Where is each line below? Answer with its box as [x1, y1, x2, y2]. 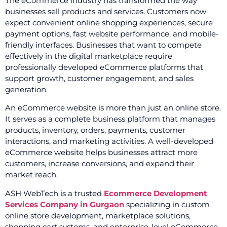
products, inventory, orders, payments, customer [5, 125, 185, 135]
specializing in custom [124, 199, 210, 209]
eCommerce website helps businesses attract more [5, 147, 198, 158]
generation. [5, 85, 48, 94]
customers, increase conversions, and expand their [5, 159, 194, 169]
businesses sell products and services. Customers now [5, 7, 206, 16]
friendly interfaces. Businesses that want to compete [5, 40, 202, 50]
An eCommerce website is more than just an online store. [5, 103, 221, 113]
